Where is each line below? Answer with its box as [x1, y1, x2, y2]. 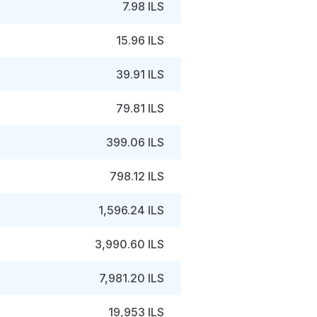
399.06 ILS [106, 135, 164, 149]
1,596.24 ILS [98, 203, 164, 217]
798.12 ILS [110, 169, 164, 183]
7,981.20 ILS [99, 271, 164, 285]
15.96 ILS [116, 33, 164, 47]
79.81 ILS [116, 101, 164, 115]
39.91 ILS [116, 67, 164, 81]
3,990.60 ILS [95, 237, 164, 251]
